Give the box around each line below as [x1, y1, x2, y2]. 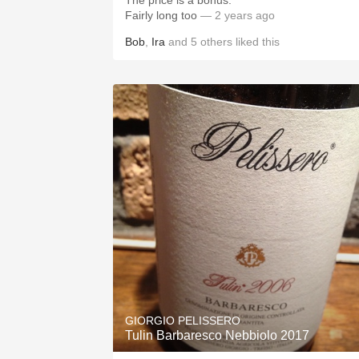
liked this [232, 35, 280, 48]
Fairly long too [125, 9, 197, 22]
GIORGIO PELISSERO [125, 314, 240, 327]
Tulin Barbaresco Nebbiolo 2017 [125, 329, 309, 342]
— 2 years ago [197, 9, 275, 22]
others [200, 35, 232, 48]
